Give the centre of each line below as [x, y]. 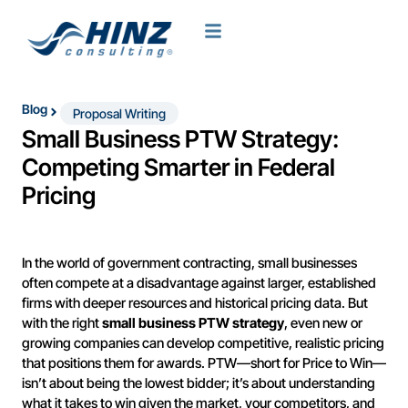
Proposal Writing [119, 113]
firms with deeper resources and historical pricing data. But [195, 303]
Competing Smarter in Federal [178, 167]
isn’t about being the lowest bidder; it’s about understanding [199, 383]
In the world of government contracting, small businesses [189, 263]
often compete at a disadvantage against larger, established [199, 283]
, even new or [323, 323]
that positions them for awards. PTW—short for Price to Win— [204, 363]
